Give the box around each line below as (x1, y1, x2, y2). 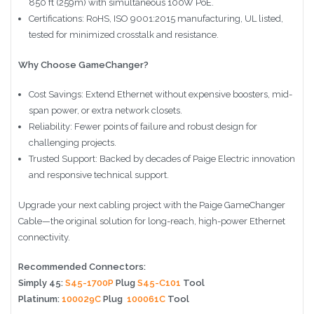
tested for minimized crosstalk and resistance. (28, 29, 219, 41)
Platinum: (18, 294, 62, 305)
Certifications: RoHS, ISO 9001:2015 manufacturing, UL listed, (28, 13, 283, 25)
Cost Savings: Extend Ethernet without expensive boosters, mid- (28, 89, 292, 100)
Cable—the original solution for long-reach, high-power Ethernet (18, 215, 285, 226)
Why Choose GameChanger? (18, 59, 149, 70)
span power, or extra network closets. (28, 105, 182, 116)
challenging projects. (28, 137, 116, 149)
